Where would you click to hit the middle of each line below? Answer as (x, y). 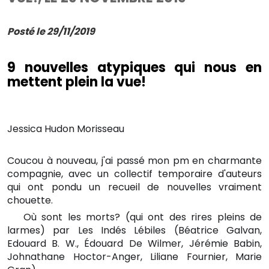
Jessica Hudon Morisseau (66, 129)
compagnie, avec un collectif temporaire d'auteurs (134, 174)
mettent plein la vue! (77, 82)
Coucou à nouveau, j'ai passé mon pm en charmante (134, 161)
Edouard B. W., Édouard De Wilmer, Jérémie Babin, (134, 243)
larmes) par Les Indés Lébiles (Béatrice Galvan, (134, 230)
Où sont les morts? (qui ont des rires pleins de (140, 217)
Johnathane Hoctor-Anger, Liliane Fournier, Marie (134, 257)
